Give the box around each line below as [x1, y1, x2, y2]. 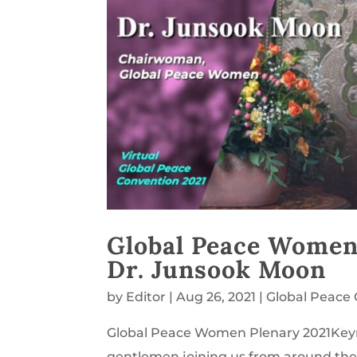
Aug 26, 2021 [176, 288, 257, 304]
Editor [126, 288, 167, 304]
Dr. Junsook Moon [107, 253, 327, 284]
